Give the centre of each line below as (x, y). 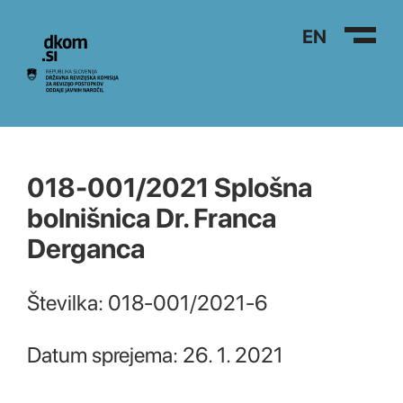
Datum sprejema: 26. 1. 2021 (155, 355)
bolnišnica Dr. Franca (152, 218)
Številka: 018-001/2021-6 (147, 303)
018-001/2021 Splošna (170, 187)
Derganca (86, 248)
